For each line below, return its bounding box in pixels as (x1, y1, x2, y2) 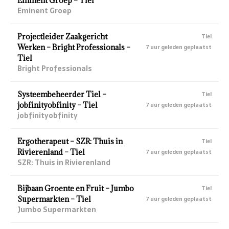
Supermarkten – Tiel (17, 194, 91, 204)
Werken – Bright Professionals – (17, 42, 130, 52)
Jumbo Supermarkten (17, 203, 96, 215)
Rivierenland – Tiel (17, 147, 85, 157)
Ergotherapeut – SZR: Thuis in (17, 136, 123, 146)
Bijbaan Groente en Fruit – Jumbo (17, 183, 134, 193)
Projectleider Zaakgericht (17, 31, 107, 41)
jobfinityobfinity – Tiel (17, 100, 98, 110)
